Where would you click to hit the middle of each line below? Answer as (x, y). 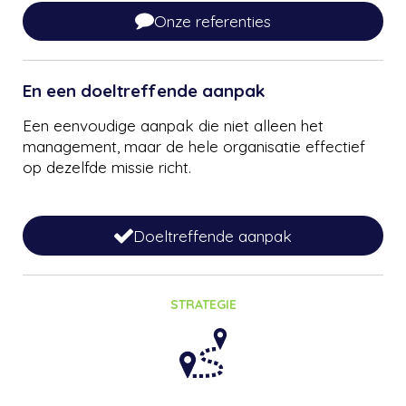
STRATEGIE (203, 304)
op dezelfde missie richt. (107, 168)
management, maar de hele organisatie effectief (194, 147)
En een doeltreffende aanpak (144, 91)
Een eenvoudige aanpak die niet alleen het (173, 126)
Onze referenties (213, 20)
